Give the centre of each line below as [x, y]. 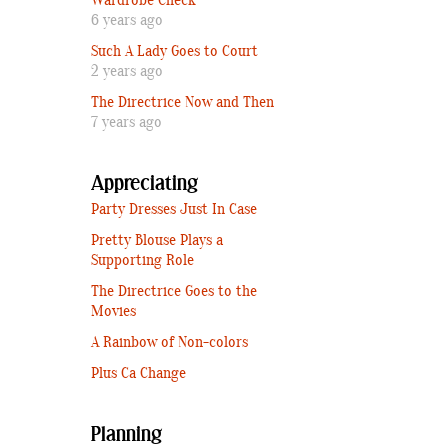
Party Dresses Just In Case [174, 209]
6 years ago [127, 20]
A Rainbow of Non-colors [169, 342]
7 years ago [126, 122]
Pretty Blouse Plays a [157, 240]
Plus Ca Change [138, 373]
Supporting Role [142, 260]
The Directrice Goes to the [174, 291]
